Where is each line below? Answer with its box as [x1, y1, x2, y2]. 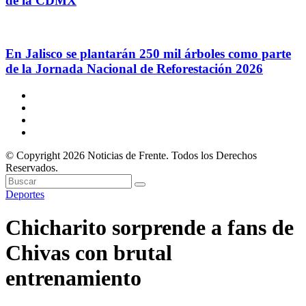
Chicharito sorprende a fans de [5, 215, 294, 240]
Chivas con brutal [5, 240, 172, 265]
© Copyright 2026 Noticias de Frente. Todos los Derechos [5, 149, 257, 161]
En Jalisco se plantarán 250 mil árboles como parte [5, 46, 291, 61]
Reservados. [5, 161, 58, 173]
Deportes [5, 188, 44, 200]
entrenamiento [5, 266, 141, 290]
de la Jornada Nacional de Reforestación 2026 [5, 61, 263, 76]
